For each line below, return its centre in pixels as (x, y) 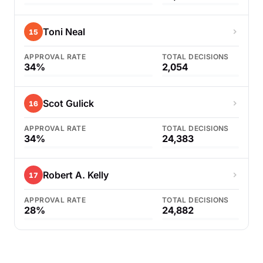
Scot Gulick (68, 103)
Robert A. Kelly (76, 175)
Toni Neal (64, 32)
